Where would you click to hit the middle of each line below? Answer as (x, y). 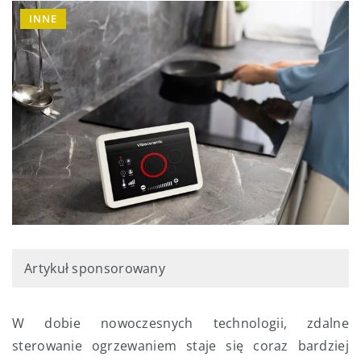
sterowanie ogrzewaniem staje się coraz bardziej (180, 345)
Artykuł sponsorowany (95, 268)
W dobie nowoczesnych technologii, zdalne (180, 323)
